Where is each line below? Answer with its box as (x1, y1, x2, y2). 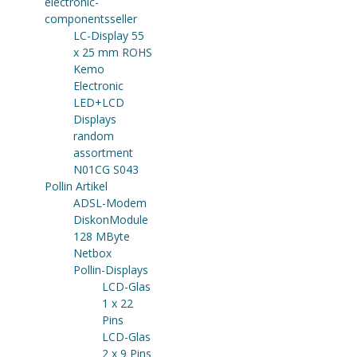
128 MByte (73, 229, 130, 244)
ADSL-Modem (73, 195, 147, 210)
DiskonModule (73, 212, 148, 227)
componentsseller (45, 11, 137, 26)
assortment (73, 145, 133, 160)
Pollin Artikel (45, 178, 108, 194)
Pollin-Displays (73, 262, 148, 277)
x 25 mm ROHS (73, 45, 152, 60)
